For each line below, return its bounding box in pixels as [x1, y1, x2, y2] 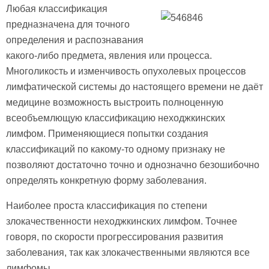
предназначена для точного [6, 19, 130, 29]
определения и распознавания [6, 34, 144, 45]
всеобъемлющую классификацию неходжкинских [6, 112, 225, 123]
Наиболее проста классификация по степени [6, 200, 207, 211]
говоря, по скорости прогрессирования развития [6, 231, 223, 242]
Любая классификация [6, 3, 107, 14]
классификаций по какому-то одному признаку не [6, 144, 225, 154]
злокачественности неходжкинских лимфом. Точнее [6, 216, 237, 226]
